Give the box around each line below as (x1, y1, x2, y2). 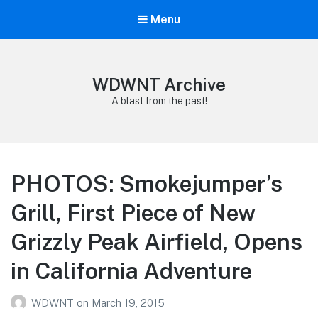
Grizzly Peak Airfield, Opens (11, 229, 302, 256)
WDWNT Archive (92, 75, 226, 95)
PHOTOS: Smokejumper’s (11, 170, 283, 197)
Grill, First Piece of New (11, 199, 256, 226)
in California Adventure (11, 258, 252, 285)
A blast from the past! (111, 95, 207, 107)
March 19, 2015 (92, 296, 165, 309)
